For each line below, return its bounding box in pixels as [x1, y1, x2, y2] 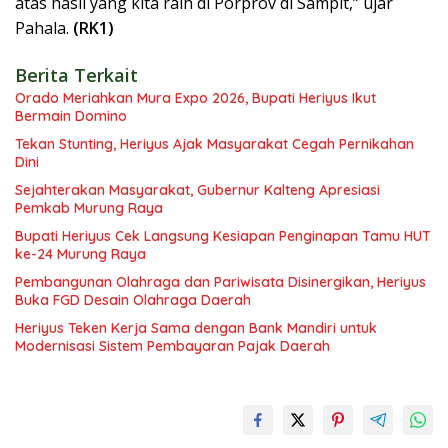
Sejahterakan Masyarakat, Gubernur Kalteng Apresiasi [15, 181, 380, 200]
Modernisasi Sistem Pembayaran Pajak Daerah [15, 337, 330, 356]
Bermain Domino [15, 107, 127, 126]
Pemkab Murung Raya [15, 199, 163, 218]
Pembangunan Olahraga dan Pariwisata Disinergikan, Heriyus [15, 273, 426, 292]
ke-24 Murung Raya [15, 245, 146, 264]
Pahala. [15, 17, 73, 40]
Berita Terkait [15, 63, 138, 88]
